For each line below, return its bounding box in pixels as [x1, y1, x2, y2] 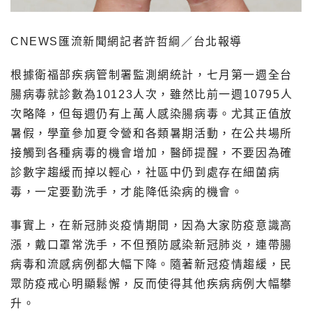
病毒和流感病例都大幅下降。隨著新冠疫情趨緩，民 [10, 258, 292, 271]
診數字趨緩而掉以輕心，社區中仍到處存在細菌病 [10, 166, 281, 179]
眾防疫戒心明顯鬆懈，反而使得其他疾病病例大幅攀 [10, 278, 292, 290]
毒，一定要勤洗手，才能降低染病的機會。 [10, 186, 244, 198]
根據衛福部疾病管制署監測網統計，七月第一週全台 [10, 69, 292, 81]
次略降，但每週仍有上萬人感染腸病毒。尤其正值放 [10, 108, 292, 120]
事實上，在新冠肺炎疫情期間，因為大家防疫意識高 [10, 219, 292, 232]
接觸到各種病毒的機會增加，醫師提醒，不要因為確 [10, 147, 292, 159]
